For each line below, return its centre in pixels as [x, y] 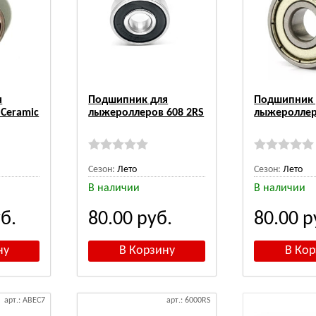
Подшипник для [128, 101]
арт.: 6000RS [189, 301]
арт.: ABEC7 [25, 301]
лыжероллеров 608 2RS [146, 113]
